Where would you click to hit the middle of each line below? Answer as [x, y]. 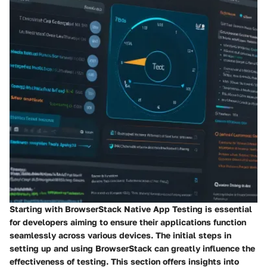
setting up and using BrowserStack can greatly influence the [132, 248]
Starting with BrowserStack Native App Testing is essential [131, 209]
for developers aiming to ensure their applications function [128, 222]
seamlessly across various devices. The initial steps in [120, 235]
